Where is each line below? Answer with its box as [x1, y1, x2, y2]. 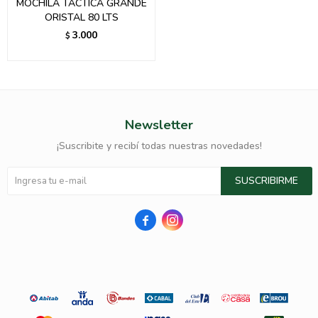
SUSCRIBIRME [235, 174, 298, 187]
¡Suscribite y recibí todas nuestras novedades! [56, 139, 262, 153]
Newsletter [125, 116, 193, 133]
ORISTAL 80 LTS [44, 11, 119, 24]
